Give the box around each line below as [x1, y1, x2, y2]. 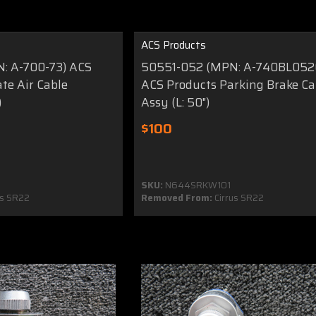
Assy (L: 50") [141, 92, 210, 111]
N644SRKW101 [163, 177, 231, 193]
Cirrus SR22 [212, 190, 265, 205]
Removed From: [141, 190, 213, 205]
